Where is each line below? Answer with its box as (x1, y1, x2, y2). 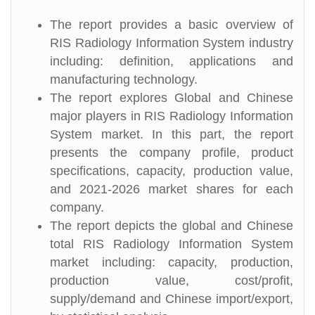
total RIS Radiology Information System (50, 237, 293, 251)
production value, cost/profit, (50, 274, 293, 288)
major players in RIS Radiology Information (50, 109, 293, 123)
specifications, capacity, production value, (50, 164, 293, 178)
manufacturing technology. (50, 72, 198, 86)
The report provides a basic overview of (50, 18, 293, 32)
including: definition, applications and (50, 54, 293, 68)
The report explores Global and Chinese (50, 91, 293, 105)
